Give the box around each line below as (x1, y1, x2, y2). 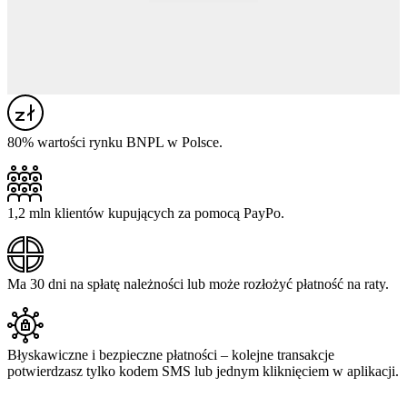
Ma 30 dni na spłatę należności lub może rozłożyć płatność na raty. (7, 276, 389, 293)
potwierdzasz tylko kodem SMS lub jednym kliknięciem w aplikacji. (7, 363, 399, 380)
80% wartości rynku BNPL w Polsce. (7, 134, 223, 151)
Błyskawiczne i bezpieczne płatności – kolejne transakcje (7, 347, 334, 363)
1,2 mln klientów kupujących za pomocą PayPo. (7, 205, 284, 222)
